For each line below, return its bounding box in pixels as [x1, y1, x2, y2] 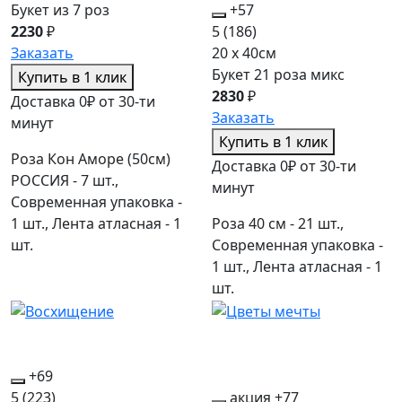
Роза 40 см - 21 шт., [212, 214, 344, 234]
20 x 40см [212, 43, 276, 64]
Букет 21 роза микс [212, 65, 345, 85]
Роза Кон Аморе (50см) [11, 149, 170, 170]
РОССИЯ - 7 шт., [11, 170, 118, 191]
